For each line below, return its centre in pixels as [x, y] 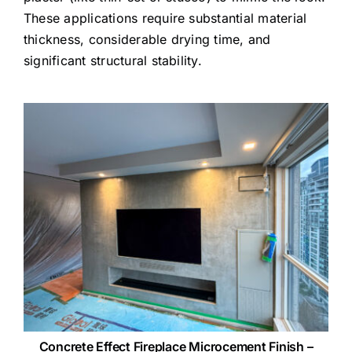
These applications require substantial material [165, 18]
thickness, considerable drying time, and [147, 39]
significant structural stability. [112, 60]
